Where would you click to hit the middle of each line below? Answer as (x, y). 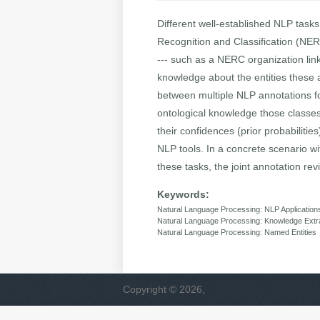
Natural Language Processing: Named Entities (237, 232)
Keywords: (184, 195)
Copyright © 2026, (164, 290)
